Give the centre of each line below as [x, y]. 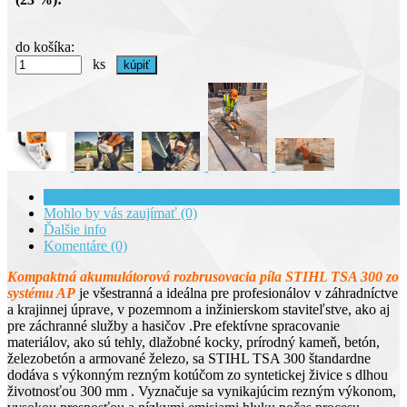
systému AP [41, 293]
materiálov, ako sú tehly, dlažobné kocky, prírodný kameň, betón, [194, 342]
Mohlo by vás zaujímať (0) [120, 213]
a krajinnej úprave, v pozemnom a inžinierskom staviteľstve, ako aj [199, 310]
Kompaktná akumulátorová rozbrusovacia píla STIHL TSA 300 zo [203, 277]
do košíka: [45, 47]
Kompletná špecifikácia [111, 197]
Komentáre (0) [85, 246]
